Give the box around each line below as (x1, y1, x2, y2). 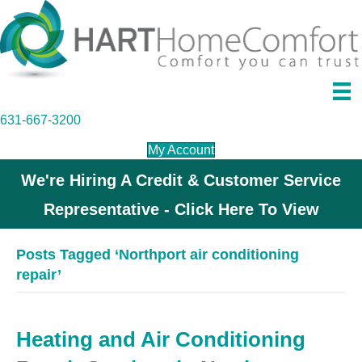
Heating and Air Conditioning (16, 327, 305, 352)
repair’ (16, 267, 61, 284)
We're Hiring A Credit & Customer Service (21, 171, 341, 190)
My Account (148, 143, 214, 158)
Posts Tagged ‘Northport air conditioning (16, 246, 299, 263)
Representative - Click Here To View (43, 200, 319, 219)
